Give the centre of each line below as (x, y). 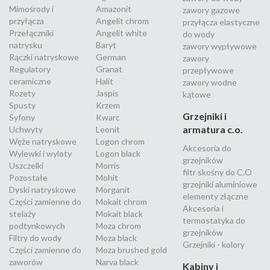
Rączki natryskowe (44, 57)
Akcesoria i (203, 209)
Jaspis (107, 93)
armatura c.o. (213, 130)
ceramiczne (30, 81)
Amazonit (114, 9)
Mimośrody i (31, 9)
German (111, 57)
